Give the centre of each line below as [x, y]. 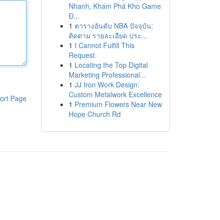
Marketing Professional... [107, 75]
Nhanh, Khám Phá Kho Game [115, 6]
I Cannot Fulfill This [104, 45]
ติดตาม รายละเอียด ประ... [108, 35]
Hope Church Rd [95, 114]
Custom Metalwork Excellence [115, 94]
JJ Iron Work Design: [107, 84]
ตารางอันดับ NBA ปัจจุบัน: [114, 26]
